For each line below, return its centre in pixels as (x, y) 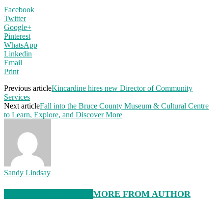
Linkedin (18, 54)
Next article (22, 106)
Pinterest (17, 36)
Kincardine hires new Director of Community (122, 88)
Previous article (28, 88)
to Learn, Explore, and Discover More (63, 114)
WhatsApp (21, 45)
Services (17, 97)
